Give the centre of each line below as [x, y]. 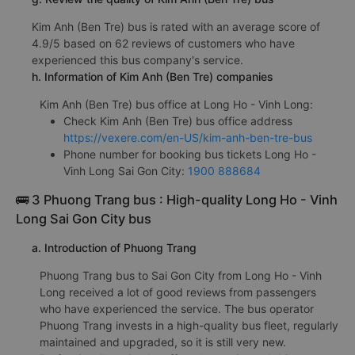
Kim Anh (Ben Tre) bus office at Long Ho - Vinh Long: [176, 104]
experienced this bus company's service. [137, 59]
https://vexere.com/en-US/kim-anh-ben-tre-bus [188, 137]
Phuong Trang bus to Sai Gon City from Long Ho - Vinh [181, 275]
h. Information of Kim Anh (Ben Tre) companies [153, 76]
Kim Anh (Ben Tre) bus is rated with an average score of [176, 26]
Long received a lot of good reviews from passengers [178, 292]
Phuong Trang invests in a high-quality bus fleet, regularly [189, 325]
